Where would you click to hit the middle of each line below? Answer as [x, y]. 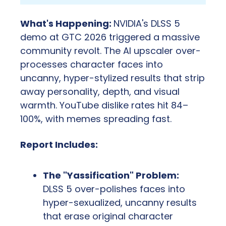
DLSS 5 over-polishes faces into [114, 189]
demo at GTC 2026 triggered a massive [110, 37]
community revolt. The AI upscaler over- [110, 50]
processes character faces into [92, 64]
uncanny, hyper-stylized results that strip [112, 78]
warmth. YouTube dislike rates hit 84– [104, 105]
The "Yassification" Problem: [111, 175]
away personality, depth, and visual [100, 91]
